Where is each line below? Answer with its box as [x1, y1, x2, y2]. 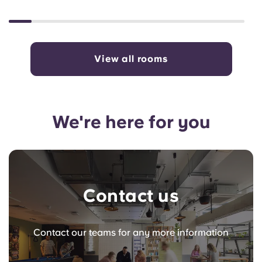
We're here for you [51, 111, 211, 133]
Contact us [83, 185, 179, 206]
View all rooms [94, 53, 168, 65]
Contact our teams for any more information [33, 227, 229, 239]
